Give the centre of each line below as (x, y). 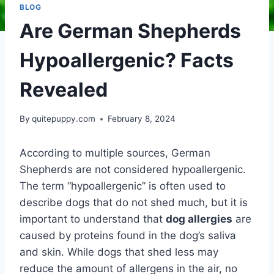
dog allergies (199, 219)
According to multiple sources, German (115, 153)
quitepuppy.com (64, 119)
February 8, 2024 (142, 119)
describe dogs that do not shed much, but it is (134, 203)
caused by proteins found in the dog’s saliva (128, 236)
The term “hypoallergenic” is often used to (123, 186)
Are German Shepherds (130, 31)
